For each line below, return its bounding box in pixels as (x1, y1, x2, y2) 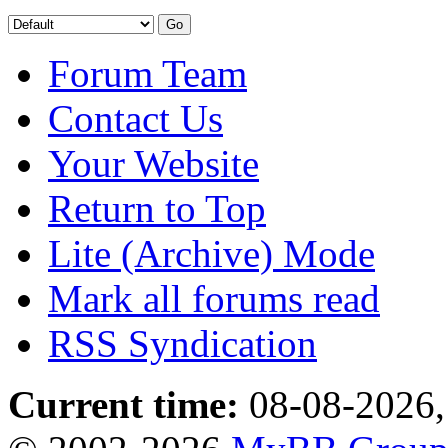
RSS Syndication (48, 321, 317, 365)
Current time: (8, 382, 239, 426)
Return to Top (48, 186, 266, 230)
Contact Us (48, 96, 223, 140)
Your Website (48, 141, 259, 185)
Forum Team (48, 51, 247, 95)
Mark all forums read (48, 276, 380, 320)
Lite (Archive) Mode (48, 231, 375, 275)
